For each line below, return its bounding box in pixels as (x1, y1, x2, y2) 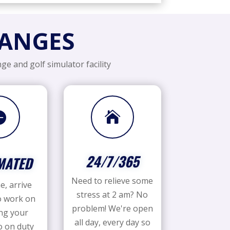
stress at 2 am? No (76, 189, 148, 201)
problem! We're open (71, 203, 153, 215)
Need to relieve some (71, 175, 154, 187)
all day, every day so (74, 217, 150, 228)
